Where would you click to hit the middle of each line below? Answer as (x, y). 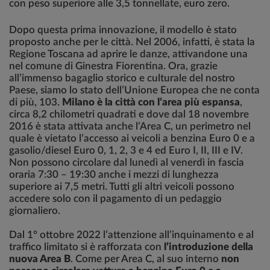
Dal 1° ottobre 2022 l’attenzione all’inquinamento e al (131, 235)
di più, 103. (36, 102)
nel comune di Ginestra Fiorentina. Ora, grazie (113, 66)
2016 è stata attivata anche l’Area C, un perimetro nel (130, 126)
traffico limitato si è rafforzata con (85, 247)
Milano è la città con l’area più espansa (151, 102)
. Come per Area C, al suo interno (145, 259)
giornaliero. (35, 211)
